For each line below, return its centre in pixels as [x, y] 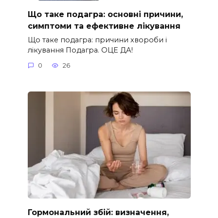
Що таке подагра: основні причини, [105, 14]
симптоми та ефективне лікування [104, 26]
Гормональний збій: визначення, [98, 212]
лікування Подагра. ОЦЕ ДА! [80, 50]
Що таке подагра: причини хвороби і [97, 40]
